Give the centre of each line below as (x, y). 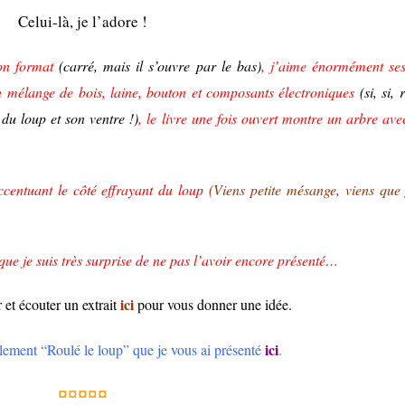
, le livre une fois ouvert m (216, 118)
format (35, 66)
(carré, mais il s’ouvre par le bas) (160, 66)
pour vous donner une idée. (212, 305)
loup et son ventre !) (80, 118)
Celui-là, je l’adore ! (83, 21)
